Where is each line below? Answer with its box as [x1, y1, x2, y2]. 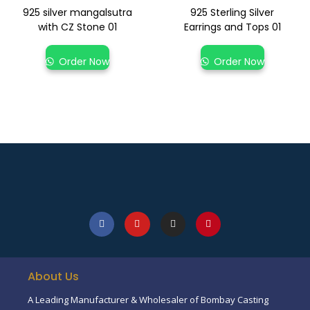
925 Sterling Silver [190, 5, 275, 19]
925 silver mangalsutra [22, 5, 132, 19]
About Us [28, 268, 79, 285]
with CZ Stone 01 [37, 19, 117, 34]
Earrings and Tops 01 [183, 19, 281, 34]
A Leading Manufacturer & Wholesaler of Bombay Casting [28, 293, 268, 307]
